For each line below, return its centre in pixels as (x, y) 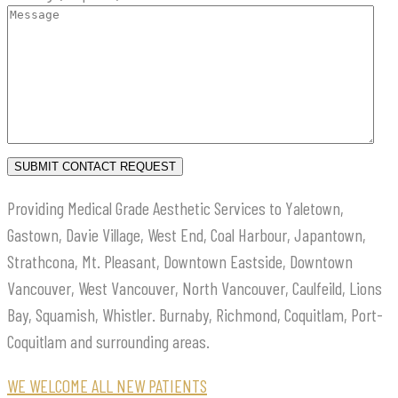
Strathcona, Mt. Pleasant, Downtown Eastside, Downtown (180, 262)
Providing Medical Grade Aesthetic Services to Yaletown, (175, 208)
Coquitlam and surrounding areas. (108, 342)
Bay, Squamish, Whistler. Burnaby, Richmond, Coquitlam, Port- (195, 315)
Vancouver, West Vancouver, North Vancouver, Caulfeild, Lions (195, 288)
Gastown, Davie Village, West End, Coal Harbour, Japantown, (187, 235)
